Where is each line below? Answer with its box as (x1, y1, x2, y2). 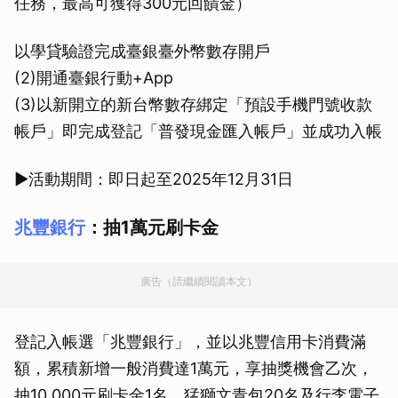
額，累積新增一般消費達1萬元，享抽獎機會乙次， (14, 359, 373, 378)
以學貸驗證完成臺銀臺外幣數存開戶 (14, 42, 270, 61)
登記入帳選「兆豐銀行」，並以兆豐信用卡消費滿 (14, 332, 366, 352)
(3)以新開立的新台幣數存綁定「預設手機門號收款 (14, 95, 372, 115)
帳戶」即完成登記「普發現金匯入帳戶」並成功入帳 (14, 122, 382, 141)
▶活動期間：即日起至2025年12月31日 (14, 170, 293, 189)
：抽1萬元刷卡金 (85, 217, 219, 239)
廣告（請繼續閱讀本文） (140, 275, 258, 289)
